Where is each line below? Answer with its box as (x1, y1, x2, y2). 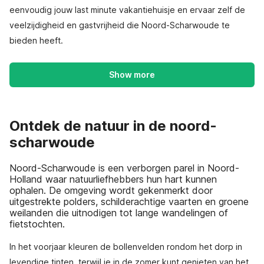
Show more (109, 70, 155, 80)
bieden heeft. (9, 35, 63, 45)
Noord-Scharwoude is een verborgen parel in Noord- (9, 161, 239, 174)
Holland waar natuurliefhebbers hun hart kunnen (9, 173, 217, 185)
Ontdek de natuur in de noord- (9, 117, 217, 134)
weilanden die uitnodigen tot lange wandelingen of (9, 206, 228, 219)
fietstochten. (9, 217, 65, 230)
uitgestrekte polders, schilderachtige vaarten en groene (9, 195, 249, 207)
